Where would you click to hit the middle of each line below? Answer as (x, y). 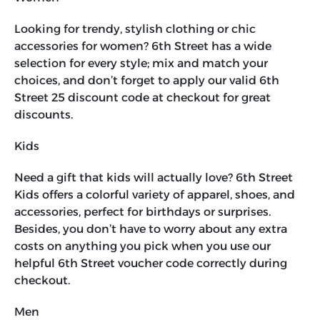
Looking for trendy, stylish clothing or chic (135, 29)
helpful (36, 264)
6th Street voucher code (127, 264)
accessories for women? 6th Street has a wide (143, 46)
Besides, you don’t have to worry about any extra (151, 229)
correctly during (242, 264)
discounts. (44, 115)
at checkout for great (210, 98)
